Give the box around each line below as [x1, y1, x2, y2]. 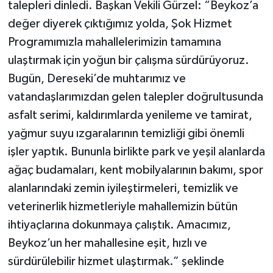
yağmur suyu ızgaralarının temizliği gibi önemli [7, 127, 244, 140]
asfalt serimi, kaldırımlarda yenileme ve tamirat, [7, 108, 252, 121]
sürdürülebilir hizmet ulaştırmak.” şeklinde [7, 255, 224, 268]
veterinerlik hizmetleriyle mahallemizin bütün [7, 200, 238, 213]
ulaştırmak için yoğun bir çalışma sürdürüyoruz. [7, 54, 249, 66]
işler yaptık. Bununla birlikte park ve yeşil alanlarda [7, 145, 265, 158]
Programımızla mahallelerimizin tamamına [7, 35, 221, 48]
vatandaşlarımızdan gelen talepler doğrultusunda [7, 90, 263, 103]
